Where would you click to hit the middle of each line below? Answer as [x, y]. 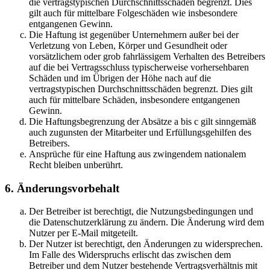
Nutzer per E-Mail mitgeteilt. [83, 233]
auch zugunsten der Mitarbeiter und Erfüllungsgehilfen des [140, 132]
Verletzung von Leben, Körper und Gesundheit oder [128, 45]
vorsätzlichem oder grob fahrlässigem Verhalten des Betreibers [147, 56]
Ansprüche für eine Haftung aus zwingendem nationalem [137, 154]
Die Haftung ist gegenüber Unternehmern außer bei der [134, 34]
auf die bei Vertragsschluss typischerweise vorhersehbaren [139, 67]
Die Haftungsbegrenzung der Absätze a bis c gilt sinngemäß [143, 121]
